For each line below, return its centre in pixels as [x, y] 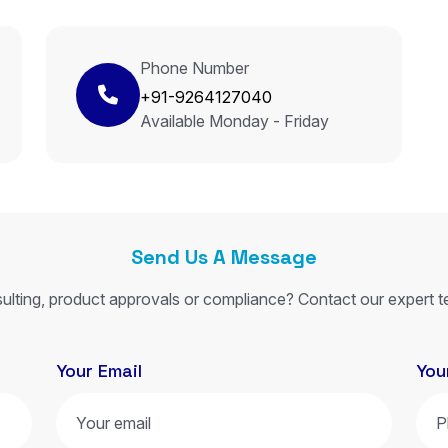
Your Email [99, 370]
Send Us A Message [224, 257]
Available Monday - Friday [234, 121]
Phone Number [194, 68]
